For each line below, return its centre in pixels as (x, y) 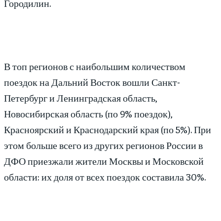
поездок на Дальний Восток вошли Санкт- (92, 82)
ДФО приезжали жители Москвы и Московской (104, 161)
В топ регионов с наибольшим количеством (95, 66)
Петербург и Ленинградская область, (81, 98)
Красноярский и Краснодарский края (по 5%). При (108, 129)
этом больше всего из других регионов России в (103, 145)
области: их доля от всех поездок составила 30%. (105, 177)
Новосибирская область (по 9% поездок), (88, 113)
